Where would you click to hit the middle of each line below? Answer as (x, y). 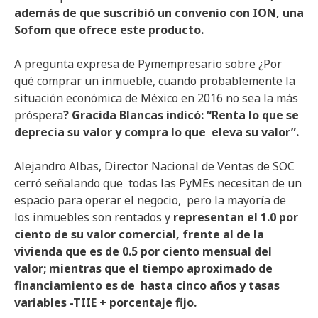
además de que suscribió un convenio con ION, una (159, 13)
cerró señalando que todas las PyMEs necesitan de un (158, 183)
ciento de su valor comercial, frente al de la (141, 234)
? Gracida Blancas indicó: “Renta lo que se (181, 115)
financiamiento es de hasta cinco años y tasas (147, 285)
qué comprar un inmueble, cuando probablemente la (155, 81)
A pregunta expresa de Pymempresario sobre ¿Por (148, 64)
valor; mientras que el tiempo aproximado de (143, 268)
